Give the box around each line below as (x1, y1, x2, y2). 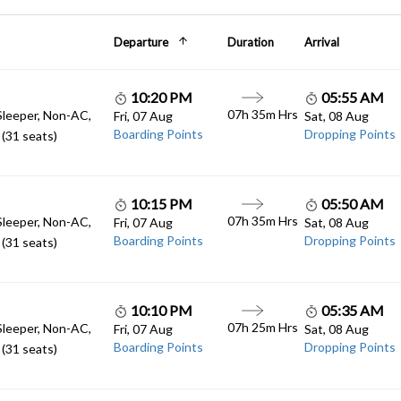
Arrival (303, 35, 339, 49)
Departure (113, 35, 168, 49)
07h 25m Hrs (227, 320, 299, 335)
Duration (227, 35, 275, 49)
